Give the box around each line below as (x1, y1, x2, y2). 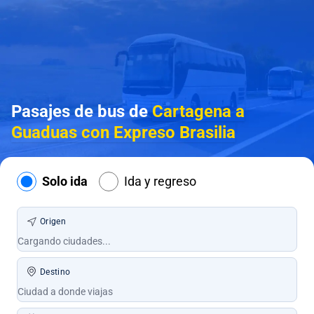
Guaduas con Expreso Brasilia (11, 123, 235, 142)
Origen (40, 217, 66, 226)
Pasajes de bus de (11, 102, 152, 121)
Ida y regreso (124, 174, 196, 189)
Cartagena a (152, 102, 245, 121)
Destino (40, 267, 71, 277)
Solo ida (42, 174, 88, 189)
